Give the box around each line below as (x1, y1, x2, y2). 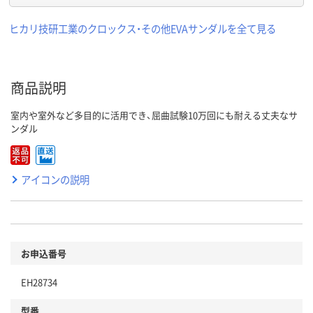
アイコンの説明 (21, 171, 89, 187)
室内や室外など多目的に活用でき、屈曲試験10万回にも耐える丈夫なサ (10, 108, 298, 122)
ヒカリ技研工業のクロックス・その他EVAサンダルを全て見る (9, 20, 276, 36)
